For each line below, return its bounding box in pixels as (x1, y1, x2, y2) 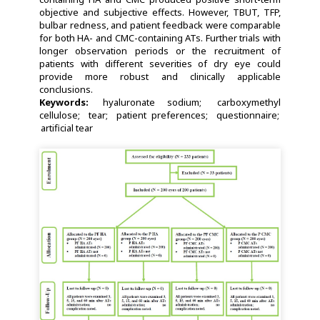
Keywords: (39, 95, 101, 109)
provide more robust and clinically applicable (39, 69, 281, 83)
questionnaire (216, 108, 277, 121)
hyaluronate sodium (102, 95, 200, 109)
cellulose (39, 108, 78, 121)
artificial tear (41, 121, 93, 134)
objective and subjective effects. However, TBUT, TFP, (39, 5, 281, 19)
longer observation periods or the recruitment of (39, 44, 281, 57)
